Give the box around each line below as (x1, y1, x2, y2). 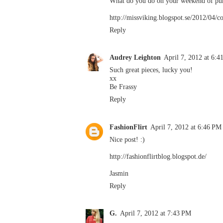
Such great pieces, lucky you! (110, 66, 193, 74)
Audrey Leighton (110, 53, 161, 62)
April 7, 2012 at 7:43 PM (120, 209, 191, 217)
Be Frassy (110, 83, 137, 91)
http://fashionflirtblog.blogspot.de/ (110, 152, 207, 160)
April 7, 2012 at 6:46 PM (150, 122, 222, 131)
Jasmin (110, 169, 128, 177)
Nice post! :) (110, 135, 145, 143)
